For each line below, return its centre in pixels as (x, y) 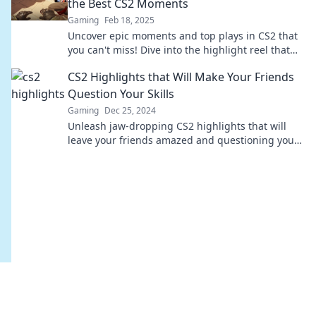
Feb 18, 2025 (129, 20)
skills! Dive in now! (111, 154)
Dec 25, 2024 (130, 110)
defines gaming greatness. (131, 64)
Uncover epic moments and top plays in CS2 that (183, 36)
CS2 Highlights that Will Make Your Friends (181, 77)
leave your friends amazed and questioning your (183, 140)
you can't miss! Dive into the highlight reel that (179, 50)
